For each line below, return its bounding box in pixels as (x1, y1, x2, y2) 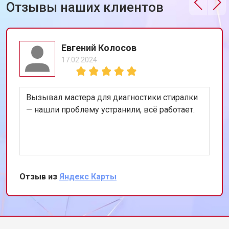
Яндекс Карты (59, 172, 117, 181)
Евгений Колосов (61, 42, 136, 53)
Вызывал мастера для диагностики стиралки (26, 93, 198, 102)
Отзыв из (19, 172, 59, 181)
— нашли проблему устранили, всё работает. (26, 105, 195, 114)
